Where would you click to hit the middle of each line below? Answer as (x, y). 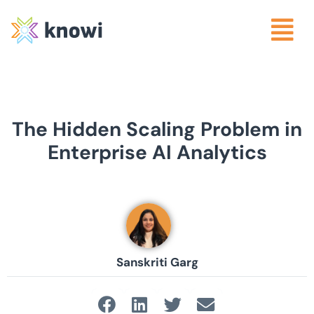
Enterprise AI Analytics (157, 153)
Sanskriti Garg (157, 262)
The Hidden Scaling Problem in (157, 130)
